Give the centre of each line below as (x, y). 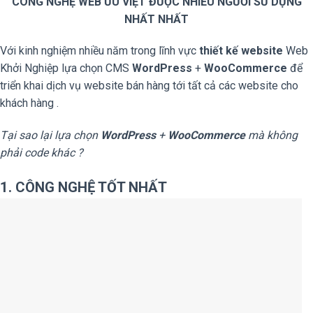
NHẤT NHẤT (156, 19)
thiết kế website (241, 51)
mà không (271, 136)
